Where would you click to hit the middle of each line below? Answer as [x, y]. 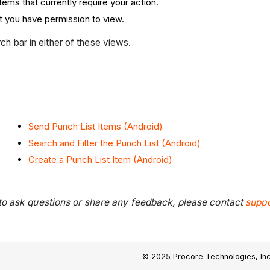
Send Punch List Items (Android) [96, 126]
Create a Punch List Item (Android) [100, 160]
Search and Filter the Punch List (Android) [115, 143]
